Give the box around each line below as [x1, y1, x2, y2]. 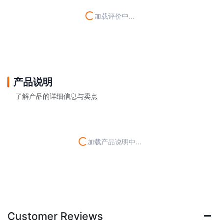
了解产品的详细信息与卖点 [15, 91, 98, 100]
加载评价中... [94, 11, 135, 20]
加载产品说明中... [87, 137, 141, 146]
